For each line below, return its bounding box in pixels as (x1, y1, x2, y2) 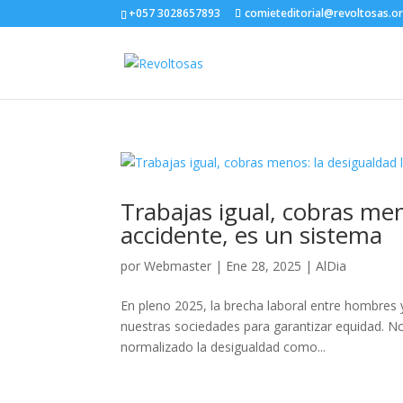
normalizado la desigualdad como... (121, 338, 327, 355)
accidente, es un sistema (121, 219, 383, 251)
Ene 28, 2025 (226, 257, 302, 274)
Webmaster (144, 257, 212, 274)
